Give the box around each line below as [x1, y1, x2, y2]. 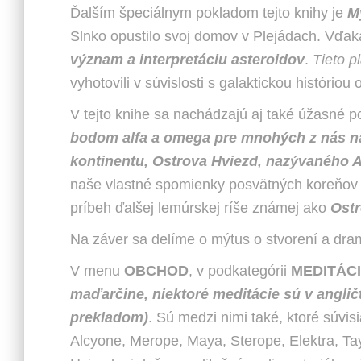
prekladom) [70, 309, 148, 326]
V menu [70, 263, 124, 279]
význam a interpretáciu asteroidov [70, 52, 305, 68]
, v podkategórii [189, 263, 291, 279]
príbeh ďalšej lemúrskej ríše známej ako [70, 200, 330, 216]
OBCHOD [124, 263, 189, 279]
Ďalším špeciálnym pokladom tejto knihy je [70, 5, 347, 21]
